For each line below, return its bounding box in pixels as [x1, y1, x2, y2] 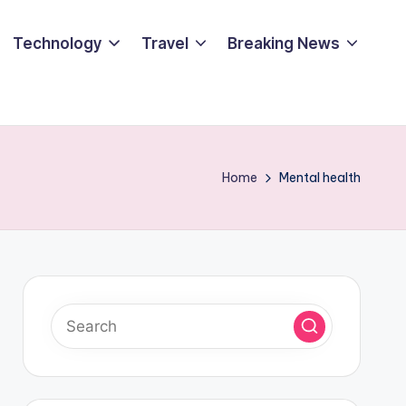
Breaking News [227, 34, 340, 53]
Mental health [279, 169, 361, 186]
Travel [140, 34, 188, 53]
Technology [13, 34, 102, 53]
